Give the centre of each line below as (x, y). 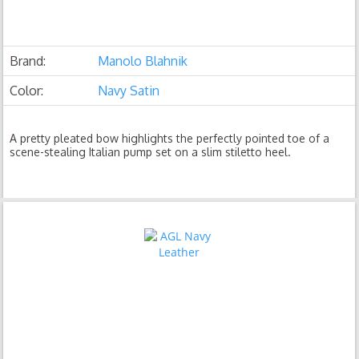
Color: (27, 91)
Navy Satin (129, 91)
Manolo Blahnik (143, 61)
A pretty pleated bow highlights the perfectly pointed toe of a (170, 138)
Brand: (28, 61)
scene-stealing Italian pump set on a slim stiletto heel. (151, 152)
